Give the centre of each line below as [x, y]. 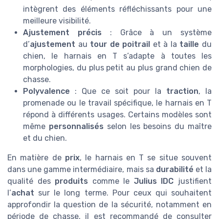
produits [72, 181]
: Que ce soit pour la [118, 91]
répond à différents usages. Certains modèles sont [117, 114]
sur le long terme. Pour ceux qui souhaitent [123, 193]
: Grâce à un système [157, 32]
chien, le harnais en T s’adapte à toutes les [117, 56]
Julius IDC [154, 181]
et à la [165, 44]
